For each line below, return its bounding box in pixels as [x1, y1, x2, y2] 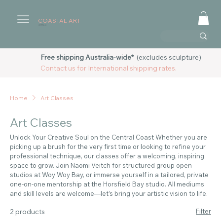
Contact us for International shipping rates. [40, 64, 177, 73]
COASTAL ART [38, 16, 81, 24]
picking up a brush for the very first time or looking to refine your [10, 142, 206, 150]
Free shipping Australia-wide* [40, 53, 134, 62]
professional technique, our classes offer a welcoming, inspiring [10, 151, 204, 160]
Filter [196, 207, 211, 215]
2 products [10, 207, 45, 216]
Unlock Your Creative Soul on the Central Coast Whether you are [10, 133, 207, 141]
